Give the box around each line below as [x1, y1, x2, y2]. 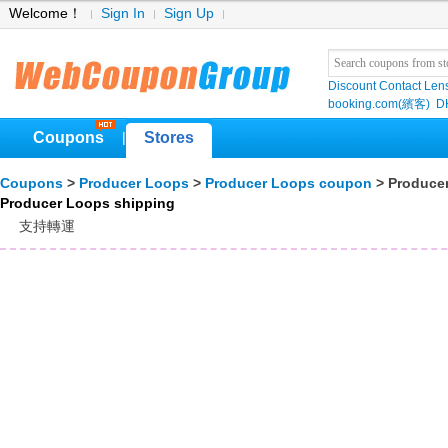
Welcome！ [9, 6, 82, 21]
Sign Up [164, 6, 214, 21]
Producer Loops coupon [205, 176, 372, 191]
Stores [144, 129, 194, 146]
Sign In [101, 6, 145, 21]
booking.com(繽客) [328, 97, 430, 111]
